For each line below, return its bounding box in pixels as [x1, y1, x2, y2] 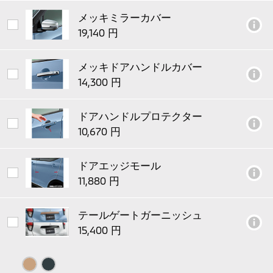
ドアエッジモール [78, 158, 161, 171]
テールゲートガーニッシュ [78, 208, 203, 221]
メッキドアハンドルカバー [78, 60, 203, 73]
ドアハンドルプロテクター [78, 109, 203, 122]
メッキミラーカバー [78, 10, 172, 23]
